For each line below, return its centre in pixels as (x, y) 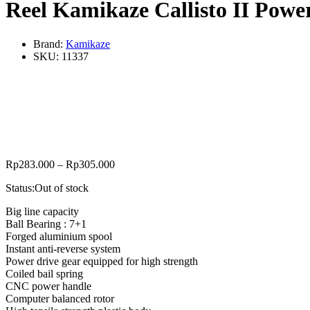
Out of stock (62, 188)
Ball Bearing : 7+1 (46, 224)
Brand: (49, 44)
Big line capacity (42, 211)
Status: (20, 188)
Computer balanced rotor (60, 298)
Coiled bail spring (44, 273)
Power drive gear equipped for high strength (102, 261)
